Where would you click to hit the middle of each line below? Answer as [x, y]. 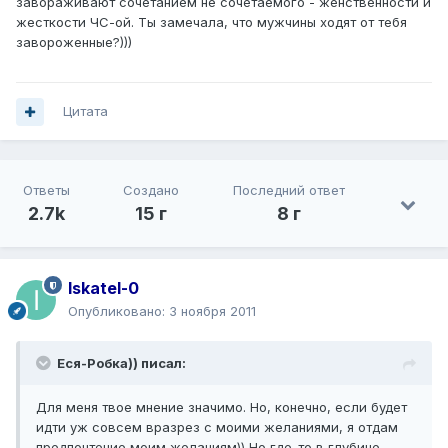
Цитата [85, 111]
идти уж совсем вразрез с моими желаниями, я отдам [217, 427]
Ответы [46, 190]
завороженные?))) [74, 42]
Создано [151, 190]
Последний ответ [289, 190]
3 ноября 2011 [212, 311]
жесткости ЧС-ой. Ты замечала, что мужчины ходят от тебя [211, 22]
